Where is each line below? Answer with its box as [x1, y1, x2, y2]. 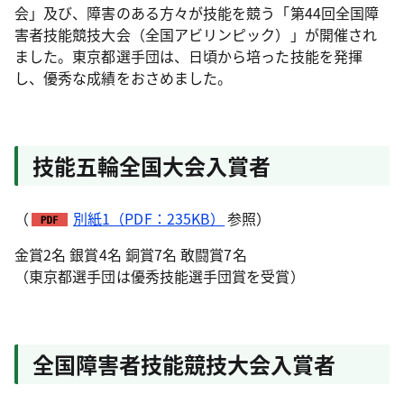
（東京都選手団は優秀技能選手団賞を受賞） [14, 265, 305, 287]
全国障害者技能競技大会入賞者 [32, 348, 335, 380]
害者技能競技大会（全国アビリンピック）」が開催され [14, 23, 377, 45]
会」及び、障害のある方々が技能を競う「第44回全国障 [14, 2, 380, 23]
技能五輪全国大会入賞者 [32, 150, 271, 181]
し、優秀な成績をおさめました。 [14, 67, 233, 88]
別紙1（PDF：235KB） [73, 207, 225, 229]
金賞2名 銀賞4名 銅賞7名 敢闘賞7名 [14, 243, 247, 265]
